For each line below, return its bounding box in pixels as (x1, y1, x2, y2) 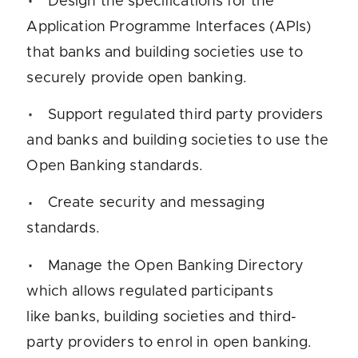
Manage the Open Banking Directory (47, 258, 304, 273)
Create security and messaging (47, 196, 265, 211)
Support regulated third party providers (47, 107, 324, 122)
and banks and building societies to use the (26, 133, 328, 148)
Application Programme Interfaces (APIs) (26, 19, 312, 34)
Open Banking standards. (26, 158, 203, 173)
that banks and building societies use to (26, 45, 304, 60)
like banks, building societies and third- (26, 309, 297, 324)
